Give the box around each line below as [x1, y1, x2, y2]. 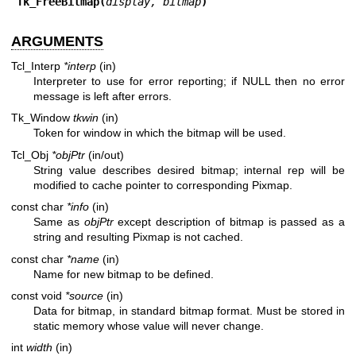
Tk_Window [11, 111, 73, 125]
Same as [33, 215, 84, 229]
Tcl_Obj [11, 148, 52, 161]
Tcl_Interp [11, 60, 64, 72]
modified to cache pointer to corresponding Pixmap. [33, 178, 292, 192]
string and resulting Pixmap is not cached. [33, 230, 243, 244]
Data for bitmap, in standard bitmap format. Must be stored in [33, 304, 345, 317]
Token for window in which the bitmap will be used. [33, 126, 286, 140]
